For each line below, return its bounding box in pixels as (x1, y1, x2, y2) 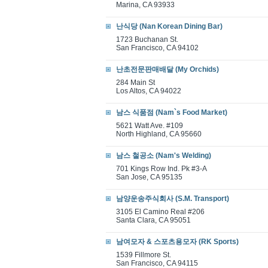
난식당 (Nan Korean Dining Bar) (116, 22, 223, 31)
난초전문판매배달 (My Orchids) (116, 65, 219, 74)
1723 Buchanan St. (116, 35, 178, 44)
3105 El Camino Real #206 (116, 208, 205, 216)
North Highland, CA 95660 (116, 130, 202, 138)
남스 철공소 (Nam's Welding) (116, 151, 211, 160)
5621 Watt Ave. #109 (116, 121, 183, 130)
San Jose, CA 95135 (116, 173, 182, 181)
